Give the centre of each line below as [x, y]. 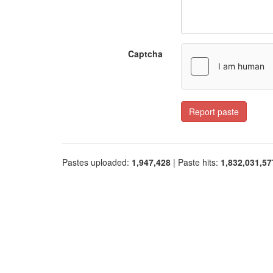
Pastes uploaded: [97, 162]
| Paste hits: [196, 162]
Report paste [214, 112]
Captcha [145, 54]
